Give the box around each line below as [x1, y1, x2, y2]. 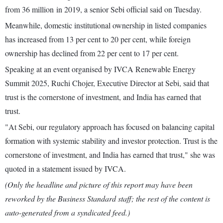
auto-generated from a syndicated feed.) [5, 207, 130, 218]
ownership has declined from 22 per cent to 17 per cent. [5, 48, 179, 59]
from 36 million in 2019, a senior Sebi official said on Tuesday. [5, 4, 202, 15]
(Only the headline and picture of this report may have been [5, 179, 193, 190]
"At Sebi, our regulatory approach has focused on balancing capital [5, 121, 215, 132]
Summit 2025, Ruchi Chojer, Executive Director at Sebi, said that [5, 78, 209, 89]
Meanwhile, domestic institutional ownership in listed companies [5, 20, 207, 31]
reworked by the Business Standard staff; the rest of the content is [5, 193, 210, 204]
